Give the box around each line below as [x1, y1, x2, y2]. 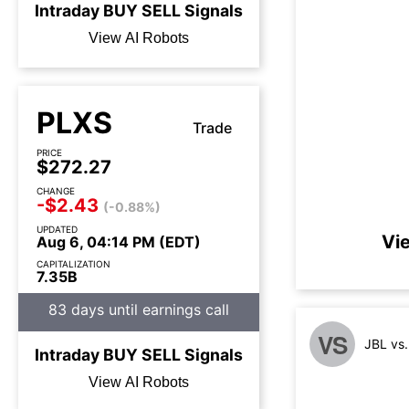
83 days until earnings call [48, 300, 229, 319]
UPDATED [37, 224, 78, 235]
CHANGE [37, 185, 75, 196]
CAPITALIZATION [37, 258, 110, 269]
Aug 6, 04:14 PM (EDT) [37, 233, 201, 251]
